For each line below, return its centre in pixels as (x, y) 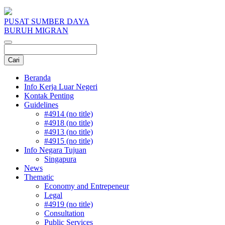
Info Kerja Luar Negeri (61, 87)
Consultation (64, 213)
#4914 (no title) (69, 114)
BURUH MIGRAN (36, 30)
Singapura (60, 159)
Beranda (37, 78)
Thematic (39, 177)
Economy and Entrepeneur (87, 186)
